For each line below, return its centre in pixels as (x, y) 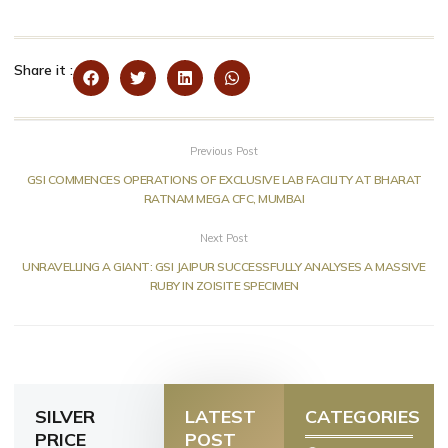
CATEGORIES (362, 416)
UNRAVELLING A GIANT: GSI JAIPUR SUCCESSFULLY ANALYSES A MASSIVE (224, 266)
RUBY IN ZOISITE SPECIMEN (224, 285)
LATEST (220, 416)
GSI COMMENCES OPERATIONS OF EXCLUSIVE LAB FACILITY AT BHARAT (224, 179)
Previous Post (224, 150)
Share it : (43, 69)
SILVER (65, 416)
